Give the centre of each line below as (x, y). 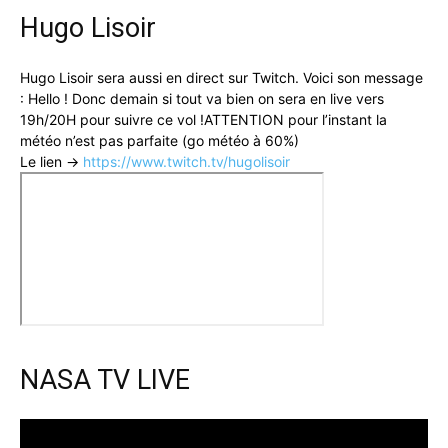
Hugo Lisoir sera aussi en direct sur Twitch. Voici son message (221, 78)
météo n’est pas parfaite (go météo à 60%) (159, 141)
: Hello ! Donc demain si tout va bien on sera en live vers (202, 99)
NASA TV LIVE (105, 380)
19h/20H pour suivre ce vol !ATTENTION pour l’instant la (203, 120)
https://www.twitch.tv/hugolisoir (186, 162)
